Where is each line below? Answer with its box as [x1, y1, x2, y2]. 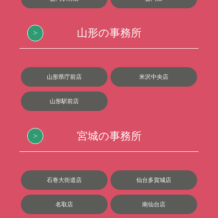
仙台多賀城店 [136, 176, 171, 183]
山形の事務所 [76, 27, 142, 39]
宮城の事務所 [76, 129, 142, 142]
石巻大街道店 [47, 176, 82, 183]
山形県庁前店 [47, 73, 82, 81]
